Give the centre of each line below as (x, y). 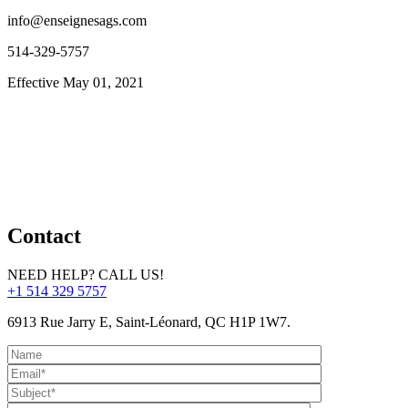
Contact (44, 235)
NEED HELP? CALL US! (86, 274)
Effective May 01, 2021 (76, 82)
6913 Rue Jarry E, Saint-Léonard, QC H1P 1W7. (149, 321)
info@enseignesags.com (77, 20)
